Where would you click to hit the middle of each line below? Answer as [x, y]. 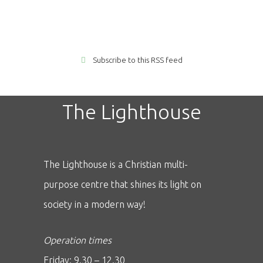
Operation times [77, 240]
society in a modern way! [95, 204]
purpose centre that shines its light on [122, 184]
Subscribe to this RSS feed [137, 60]
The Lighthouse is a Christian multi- [116, 164]
